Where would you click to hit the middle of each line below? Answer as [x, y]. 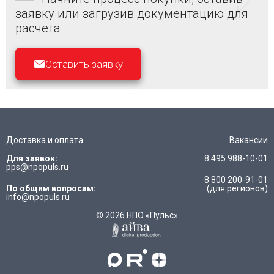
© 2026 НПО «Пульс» [137, 215]
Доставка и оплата [45, 140]
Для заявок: [32, 158]
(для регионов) [237, 188]
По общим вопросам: [51, 188]
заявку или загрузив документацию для [132, 13]
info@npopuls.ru [38, 197]
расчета [38, 28]
